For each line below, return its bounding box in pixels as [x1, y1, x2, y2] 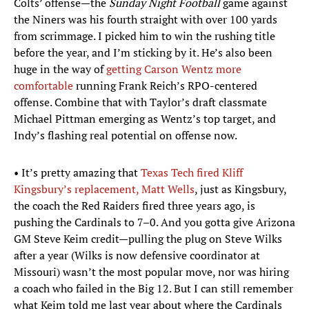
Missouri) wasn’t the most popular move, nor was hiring [14, 264, 289, 280]
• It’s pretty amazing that [14, 165, 141, 181]
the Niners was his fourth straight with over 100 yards [14, 12, 277, 28]
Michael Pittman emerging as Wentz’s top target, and [14, 111, 276, 127]
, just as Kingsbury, [195, 181, 286, 197]
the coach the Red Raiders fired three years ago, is [14, 198, 255, 214]
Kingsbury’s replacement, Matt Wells [14, 181, 195, 197]
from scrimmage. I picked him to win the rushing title [14, 28, 275, 44]
